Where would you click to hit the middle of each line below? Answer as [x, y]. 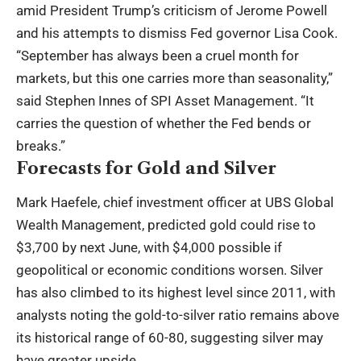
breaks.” [41, 145]
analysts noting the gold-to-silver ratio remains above [178, 315]
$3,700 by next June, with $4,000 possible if [149, 248]
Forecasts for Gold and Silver [146, 168]
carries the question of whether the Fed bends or [164, 123]
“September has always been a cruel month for [158, 55]
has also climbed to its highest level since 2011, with [176, 293]
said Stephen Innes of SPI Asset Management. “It [165, 100]
